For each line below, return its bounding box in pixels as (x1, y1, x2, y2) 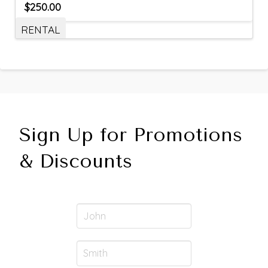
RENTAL (20, 22, 60, 36)
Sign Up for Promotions (19, 123, 242, 146)
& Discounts (19, 150, 132, 172)
